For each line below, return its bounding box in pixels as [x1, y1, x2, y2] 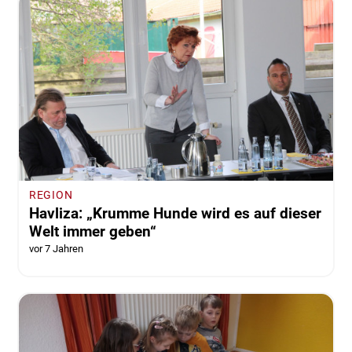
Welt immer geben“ [28, 222, 156, 240]
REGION [28, 188, 73, 202]
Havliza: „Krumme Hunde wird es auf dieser [28, 203, 321, 222]
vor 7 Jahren [28, 242, 83, 255]
